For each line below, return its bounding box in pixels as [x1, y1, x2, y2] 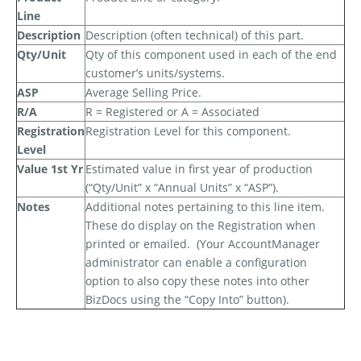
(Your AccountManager [197, 236, 320, 252]
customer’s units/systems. [85, 65, 225, 81]
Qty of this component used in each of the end [85, 47, 337, 63]
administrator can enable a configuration [85, 255, 307, 271]
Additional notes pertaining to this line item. [85, 199, 325, 215]
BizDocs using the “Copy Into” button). [85, 292, 289, 308]
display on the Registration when [135, 218, 316, 234]
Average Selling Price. [85, 85, 201, 101]
